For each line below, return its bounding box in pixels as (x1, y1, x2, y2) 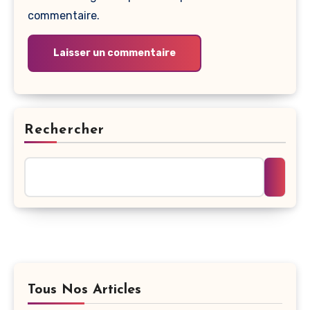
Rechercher (24, 123, 104, 137)
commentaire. (27, 8, 100, 22)
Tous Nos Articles (28, 283, 141, 297)
